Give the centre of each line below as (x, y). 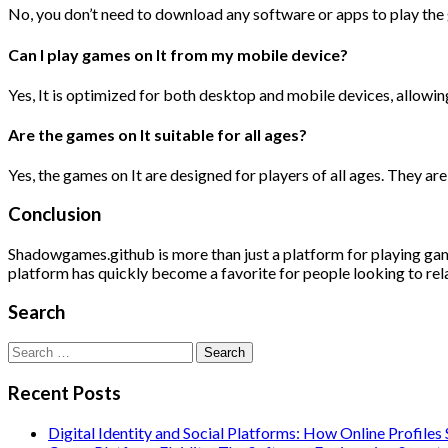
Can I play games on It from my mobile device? (178, 54)
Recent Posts (64, 392)
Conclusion (54, 214)
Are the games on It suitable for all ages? (157, 135)
